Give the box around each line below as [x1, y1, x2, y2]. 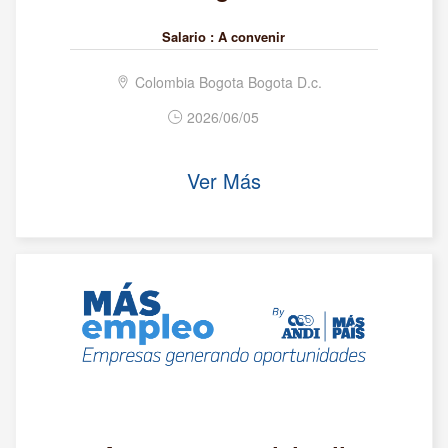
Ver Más [186, 165, 261, 195]
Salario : [162, 27, 215, 46]
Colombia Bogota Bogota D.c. [134, 72, 322, 92]
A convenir [218, 27, 286, 46]
